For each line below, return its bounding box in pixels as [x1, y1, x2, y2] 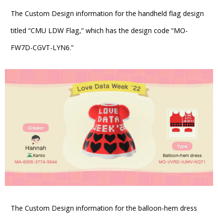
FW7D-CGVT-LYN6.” [11, 42, 73, 52]
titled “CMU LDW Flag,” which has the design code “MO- [11, 25, 188, 35]
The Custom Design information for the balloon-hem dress [11, 203, 197, 213]
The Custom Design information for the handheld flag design [11, 8, 204, 18]
